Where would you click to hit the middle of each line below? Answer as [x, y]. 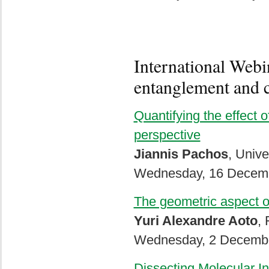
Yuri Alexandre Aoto [195, 221]
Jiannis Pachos [181, 154]
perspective [167, 135]
